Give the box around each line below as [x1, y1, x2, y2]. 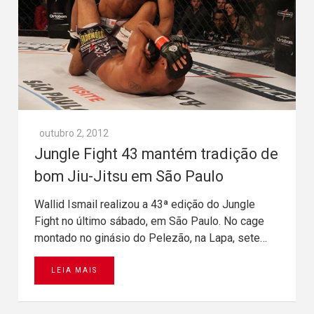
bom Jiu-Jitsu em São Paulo [34, 168, 224, 186]
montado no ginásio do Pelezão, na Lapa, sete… [34, 231, 267, 245]
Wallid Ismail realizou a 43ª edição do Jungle [34, 198, 255, 212]
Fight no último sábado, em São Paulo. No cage [34, 214, 264, 228]
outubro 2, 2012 [39, 128, 109, 139]
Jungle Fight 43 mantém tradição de [34, 145, 278, 163]
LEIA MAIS [51, 266, 97, 275]
